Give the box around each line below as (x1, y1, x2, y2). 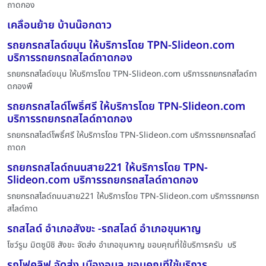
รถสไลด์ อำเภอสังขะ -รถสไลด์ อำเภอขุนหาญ (7, 220, 201, 237)
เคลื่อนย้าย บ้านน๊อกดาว (7, 17, 112, 33)
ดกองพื (7, 80, 33, 93)
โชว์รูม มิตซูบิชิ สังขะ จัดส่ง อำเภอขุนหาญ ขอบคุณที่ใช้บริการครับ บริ (7, 238, 236, 251)
